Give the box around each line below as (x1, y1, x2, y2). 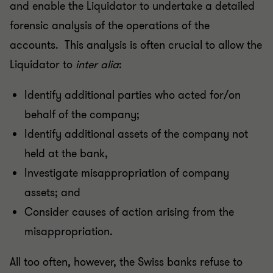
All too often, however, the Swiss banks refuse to (10, 255, 243, 269)
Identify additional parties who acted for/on (24, 88, 241, 102)
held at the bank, (24, 146, 108, 161)
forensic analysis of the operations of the (10, 18, 210, 33)
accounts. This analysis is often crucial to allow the (10, 38, 262, 52)
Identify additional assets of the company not (24, 127, 248, 141)
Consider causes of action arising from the (24, 205, 234, 219)
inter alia (76, 57, 119, 72)
